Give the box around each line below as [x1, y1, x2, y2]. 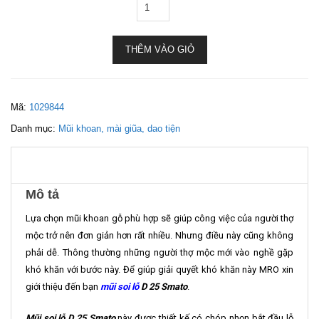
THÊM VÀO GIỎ [125, 44, 194, 55]
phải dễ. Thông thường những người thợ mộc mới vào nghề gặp [26, 247, 293, 258]
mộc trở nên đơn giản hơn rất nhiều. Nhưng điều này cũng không [26, 230, 293, 241]
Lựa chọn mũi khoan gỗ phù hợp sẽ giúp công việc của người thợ [26, 213, 293, 224]
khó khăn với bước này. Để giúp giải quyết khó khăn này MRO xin [26, 264, 293, 275]
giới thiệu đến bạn [26, 281, 100, 292]
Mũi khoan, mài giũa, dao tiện [58, 123, 180, 134]
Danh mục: [11, 123, 58, 134]
